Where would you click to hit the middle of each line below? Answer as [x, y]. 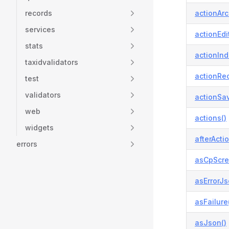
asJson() [211, 223]
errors [27, 144]
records [39, 13]
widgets [39, 128]
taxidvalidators [52, 62]
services [40, 29]
